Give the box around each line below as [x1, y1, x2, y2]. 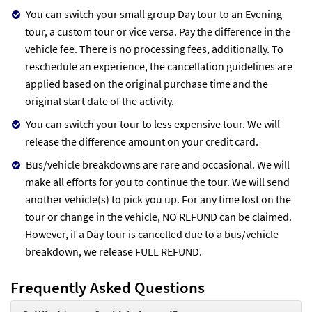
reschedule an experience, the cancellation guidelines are [25, 58, 292, 73]
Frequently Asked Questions [10, 276, 205, 297]
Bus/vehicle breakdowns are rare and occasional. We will [26, 157, 290, 171]
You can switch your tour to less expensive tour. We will [26, 116, 280, 131]
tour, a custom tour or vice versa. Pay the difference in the [25, 24, 290, 38]
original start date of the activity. [25, 93, 174, 108]
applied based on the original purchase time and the [25, 76, 268, 91]
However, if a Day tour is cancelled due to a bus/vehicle [25, 226, 279, 241]
